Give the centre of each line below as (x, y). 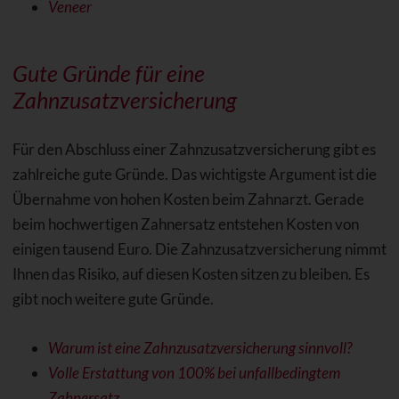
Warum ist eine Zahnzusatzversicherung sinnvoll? (199, 348)
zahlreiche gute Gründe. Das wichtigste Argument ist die (194, 175)
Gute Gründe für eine (108, 73)
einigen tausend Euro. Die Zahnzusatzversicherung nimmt (199, 249)
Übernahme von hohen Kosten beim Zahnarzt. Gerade (188, 199)
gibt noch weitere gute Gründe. (113, 299)
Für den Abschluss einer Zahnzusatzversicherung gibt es (194, 150)
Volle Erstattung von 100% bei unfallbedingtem (194, 373)
